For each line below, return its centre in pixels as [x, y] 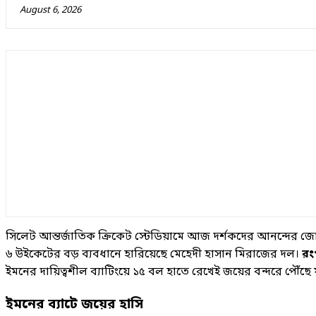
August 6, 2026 [50, 10]
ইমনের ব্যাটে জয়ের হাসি [74, 305]
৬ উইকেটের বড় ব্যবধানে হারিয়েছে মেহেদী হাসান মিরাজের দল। [154, 254]
